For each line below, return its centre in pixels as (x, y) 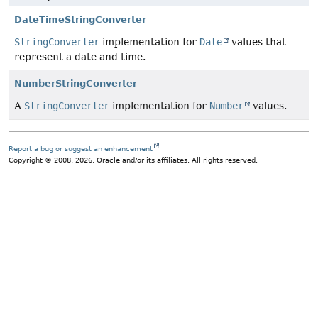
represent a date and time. (80, 57)
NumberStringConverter (76, 83)
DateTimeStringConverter (80, 20)
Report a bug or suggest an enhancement (81, 149)
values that (257, 42)
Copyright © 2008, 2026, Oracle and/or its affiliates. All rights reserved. (133, 160)
